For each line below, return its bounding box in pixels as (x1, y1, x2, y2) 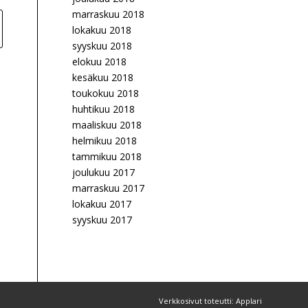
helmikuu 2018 (72, 134, 137, 147)
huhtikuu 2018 (72, 102, 135, 115)
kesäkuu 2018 (72, 71, 134, 84)
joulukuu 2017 (72, 166, 135, 179)
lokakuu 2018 (72, 23, 132, 36)
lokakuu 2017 (72, 197, 132, 210)
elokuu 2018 (72, 55, 127, 68)
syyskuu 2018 (72, 39, 133, 52)
